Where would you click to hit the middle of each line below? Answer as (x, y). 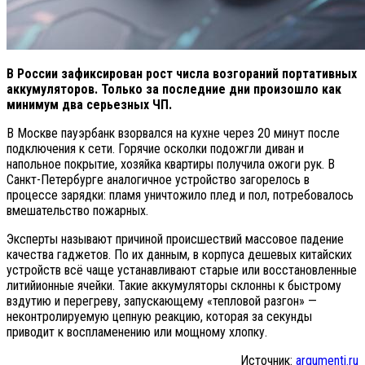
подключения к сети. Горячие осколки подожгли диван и (155, 148)
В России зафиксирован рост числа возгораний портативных (182, 73)
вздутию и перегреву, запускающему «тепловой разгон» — (162, 301)
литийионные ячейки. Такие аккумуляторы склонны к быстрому (174, 285)
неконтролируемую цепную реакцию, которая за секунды (159, 316)
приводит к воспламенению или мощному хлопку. (137, 332)
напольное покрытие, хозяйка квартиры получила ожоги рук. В (171, 164)
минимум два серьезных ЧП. (89, 104)
